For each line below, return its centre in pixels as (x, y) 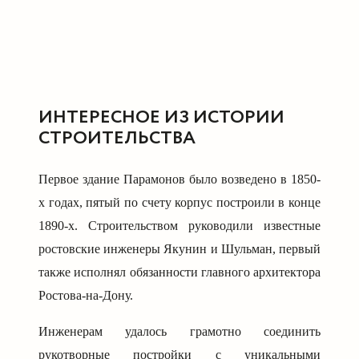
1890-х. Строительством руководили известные (179, 226)
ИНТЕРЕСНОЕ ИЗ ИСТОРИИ (161, 118)
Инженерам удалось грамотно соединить (179, 332)
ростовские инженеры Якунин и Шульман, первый (179, 249)
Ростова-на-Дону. (86, 296)
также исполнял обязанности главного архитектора (179, 272)
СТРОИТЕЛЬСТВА (117, 139)
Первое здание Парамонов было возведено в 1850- (179, 179)
